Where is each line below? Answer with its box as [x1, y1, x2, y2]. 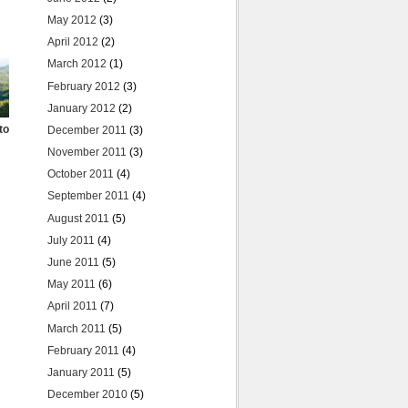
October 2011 [47, 168, 114, 181]
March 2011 [47, 321, 106, 335]
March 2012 [47, 57, 107, 71]
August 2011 [47, 211, 109, 225]
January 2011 [47, 365, 115, 379]
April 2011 [47, 300, 97, 313]
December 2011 [47, 123, 127, 137]
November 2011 [47, 146, 127, 159]
